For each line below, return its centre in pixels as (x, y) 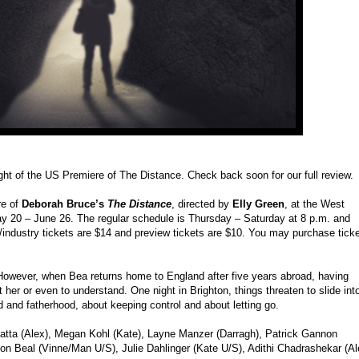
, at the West (315, 204)
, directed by (202, 204)
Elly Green (258, 204)
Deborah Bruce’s (63, 204)
